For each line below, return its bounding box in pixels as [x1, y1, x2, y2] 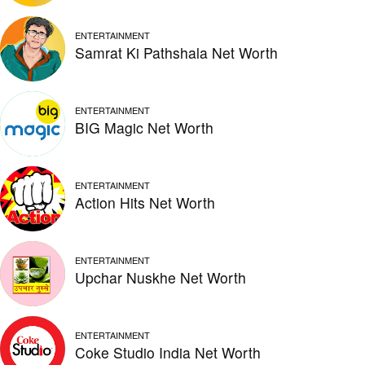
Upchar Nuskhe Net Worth [75, 266, 246, 288]
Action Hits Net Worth [75, 191, 215, 213]
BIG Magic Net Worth [75, 117, 213, 138]
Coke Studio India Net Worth [75, 341, 261, 363]
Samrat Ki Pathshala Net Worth [75, 42, 278, 63]
